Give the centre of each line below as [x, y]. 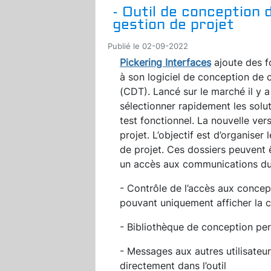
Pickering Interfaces [165, 62]
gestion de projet [173, 24]
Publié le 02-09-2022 [148, 46]
